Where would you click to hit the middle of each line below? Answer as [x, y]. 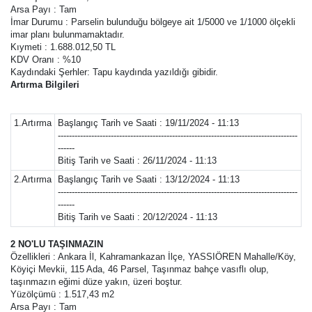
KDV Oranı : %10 [46, 60]
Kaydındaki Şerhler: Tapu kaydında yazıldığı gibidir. [114, 72]
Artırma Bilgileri [45, 85]
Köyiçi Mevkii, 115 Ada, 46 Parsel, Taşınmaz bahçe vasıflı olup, [140, 269]
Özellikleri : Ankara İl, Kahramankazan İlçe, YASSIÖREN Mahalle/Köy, [153, 257]
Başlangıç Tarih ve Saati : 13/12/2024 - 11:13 [149, 179]
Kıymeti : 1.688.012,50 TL [63, 47]
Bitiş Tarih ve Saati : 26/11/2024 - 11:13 [137, 161]
